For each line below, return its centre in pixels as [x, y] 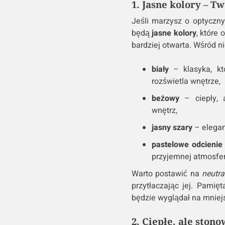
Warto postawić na [167, 174]
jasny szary [172, 128]
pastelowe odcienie [187, 145]
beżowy [165, 99]
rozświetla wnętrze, [186, 82]
